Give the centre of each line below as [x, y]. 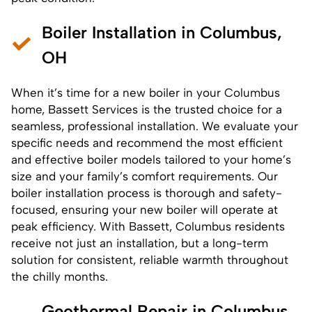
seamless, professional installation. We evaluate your [155, 126]
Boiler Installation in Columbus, [162, 32]
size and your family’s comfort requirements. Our [145, 176]
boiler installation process [80, 193]
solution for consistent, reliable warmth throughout [150, 259]
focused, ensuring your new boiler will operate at [145, 209]
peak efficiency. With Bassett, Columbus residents [148, 226]
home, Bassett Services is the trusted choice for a [147, 109]
